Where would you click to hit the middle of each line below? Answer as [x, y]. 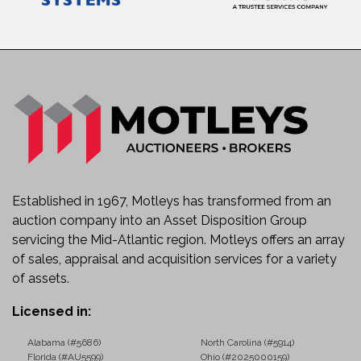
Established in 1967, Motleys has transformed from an [172, 201]
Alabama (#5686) [64, 343]
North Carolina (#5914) [247, 343]
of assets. [41, 279]
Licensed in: [52, 312]
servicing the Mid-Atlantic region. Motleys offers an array [178, 240]
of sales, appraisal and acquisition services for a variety [174, 259]
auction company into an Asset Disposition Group [160, 221]
